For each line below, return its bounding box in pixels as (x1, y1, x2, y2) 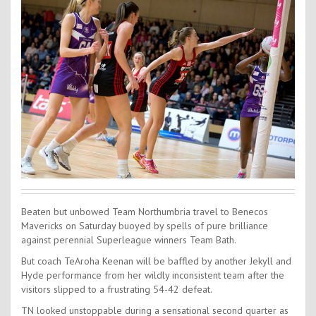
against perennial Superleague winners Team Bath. (21, 233, 236, 247)
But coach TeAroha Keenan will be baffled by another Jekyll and (21, 255, 291, 268)
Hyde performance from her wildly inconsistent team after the (21, 269, 284, 282)
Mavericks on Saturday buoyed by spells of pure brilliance (21, 219, 268, 233)
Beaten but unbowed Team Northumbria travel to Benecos (21, 205, 268, 219)
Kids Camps (133, 24, 183, 37)
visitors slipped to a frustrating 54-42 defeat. (21, 283, 212, 296)
